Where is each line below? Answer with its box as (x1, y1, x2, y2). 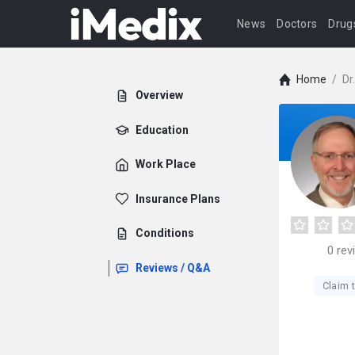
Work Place (136, 158, 196, 170)
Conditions (136, 227, 194, 239)
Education (136, 123, 189, 136)
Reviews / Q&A (136, 261, 210, 274)
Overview (136, 89, 183, 101)
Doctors (277, 17, 318, 30)
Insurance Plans (136, 192, 220, 205)
